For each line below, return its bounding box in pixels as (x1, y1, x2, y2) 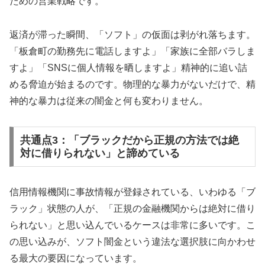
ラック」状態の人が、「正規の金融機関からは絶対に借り (9, 203, 256, 214)
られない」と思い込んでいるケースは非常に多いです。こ (9, 219, 256, 230)
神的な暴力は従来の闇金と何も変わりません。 (9, 96, 208, 106)
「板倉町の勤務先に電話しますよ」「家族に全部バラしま (9, 46, 256, 57)
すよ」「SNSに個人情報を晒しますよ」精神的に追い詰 (9, 63, 247, 73)
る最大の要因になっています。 (9, 253, 142, 263)
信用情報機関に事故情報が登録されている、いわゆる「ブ (9, 186, 256, 197)
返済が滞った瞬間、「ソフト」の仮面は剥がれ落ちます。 (9, 30, 256, 40)
